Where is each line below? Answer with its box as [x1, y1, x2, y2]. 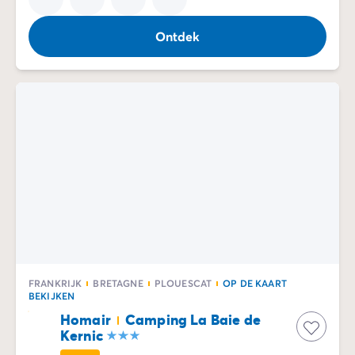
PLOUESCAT [154, 277, 212, 289]
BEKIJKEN [29, 289, 75, 302]
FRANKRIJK [29, 277, 82, 289]
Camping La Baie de [124, 310, 261, 329]
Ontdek [155, 27, 200, 44]
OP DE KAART [223, 277, 287, 289]
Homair [60, 310, 111, 329]
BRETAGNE [93, 277, 143, 289]
